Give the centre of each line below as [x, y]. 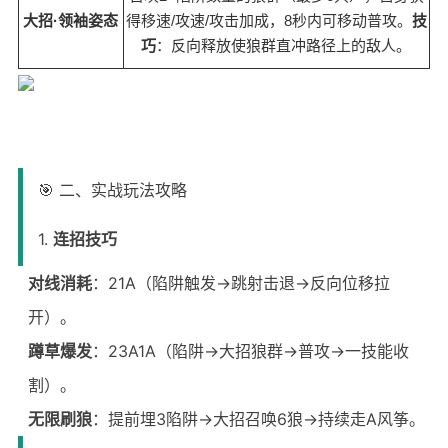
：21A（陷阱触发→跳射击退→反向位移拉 [240, 283]
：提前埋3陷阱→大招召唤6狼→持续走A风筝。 [258, 419]
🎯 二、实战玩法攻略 [112, 190]
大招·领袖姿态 [71, 20]
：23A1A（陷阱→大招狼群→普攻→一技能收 [250, 351]
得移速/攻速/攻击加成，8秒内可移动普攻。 [268, 20]
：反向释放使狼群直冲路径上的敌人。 [284, 45]
